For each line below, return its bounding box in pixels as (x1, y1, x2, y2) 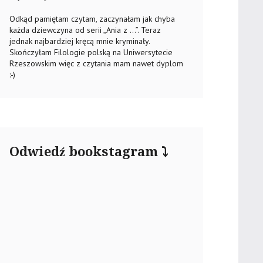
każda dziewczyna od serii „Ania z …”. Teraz (9, 25, 161, 35)
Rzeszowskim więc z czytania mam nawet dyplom (9, 58, 183, 69)
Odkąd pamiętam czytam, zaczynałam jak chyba (9, 14, 175, 24)
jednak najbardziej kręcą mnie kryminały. (9, 36, 150, 46)
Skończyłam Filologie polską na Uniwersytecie (9, 47, 173, 58)
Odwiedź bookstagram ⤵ (9, 144, 168, 159)
